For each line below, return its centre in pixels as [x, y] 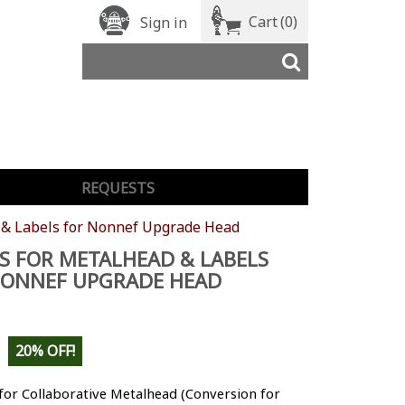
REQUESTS [118, 188]
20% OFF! [45, 351]
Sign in [163, 23]
